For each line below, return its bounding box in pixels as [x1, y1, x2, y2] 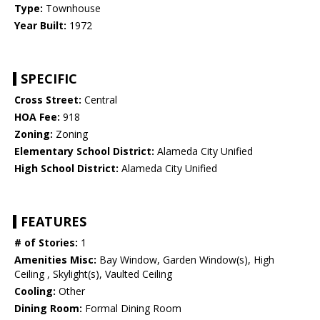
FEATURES [21, 213, 86, 231]
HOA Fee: [14, 110, 60, 124]
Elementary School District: [14, 144, 154, 159]
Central [81, 93, 117, 107]
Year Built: [14, 19, 66, 33]
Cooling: [14, 284, 56, 299]
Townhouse [43, 1, 101, 16]
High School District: [14, 161, 119, 176]
